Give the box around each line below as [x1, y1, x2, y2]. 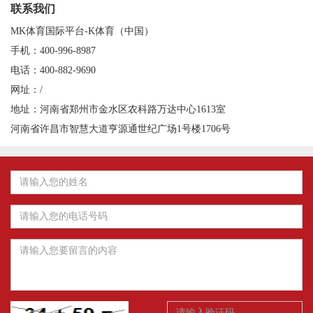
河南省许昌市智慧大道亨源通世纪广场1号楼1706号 [10, 123, 231, 134]
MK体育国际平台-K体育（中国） [10, 25, 154, 36]
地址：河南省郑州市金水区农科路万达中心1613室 [10, 103, 226, 115]
